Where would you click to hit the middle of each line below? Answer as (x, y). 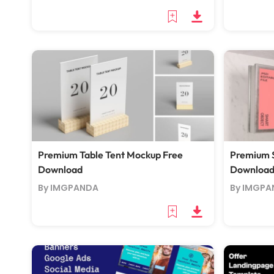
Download (60, 169)
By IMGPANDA (68, 188)
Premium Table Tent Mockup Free (110, 155)
